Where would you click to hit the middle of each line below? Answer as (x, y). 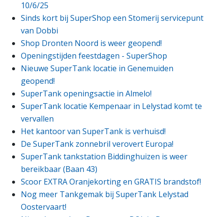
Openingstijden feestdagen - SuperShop (94, 55)
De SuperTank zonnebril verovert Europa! (97, 144)
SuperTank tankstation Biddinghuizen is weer (104, 156)
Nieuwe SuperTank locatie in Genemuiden (97, 68)
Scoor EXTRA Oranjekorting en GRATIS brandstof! (111, 181)
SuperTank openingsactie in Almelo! (86, 93)
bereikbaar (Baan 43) (59, 169)
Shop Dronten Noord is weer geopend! (92, 43)
